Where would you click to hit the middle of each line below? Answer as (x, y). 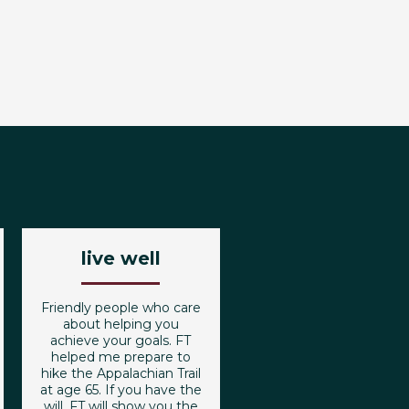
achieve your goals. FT (121, 340)
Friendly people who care (121, 307)
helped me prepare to (121, 357)
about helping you (121, 324)
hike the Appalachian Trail (121, 373)
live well (121, 258)
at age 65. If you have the (121, 389)
